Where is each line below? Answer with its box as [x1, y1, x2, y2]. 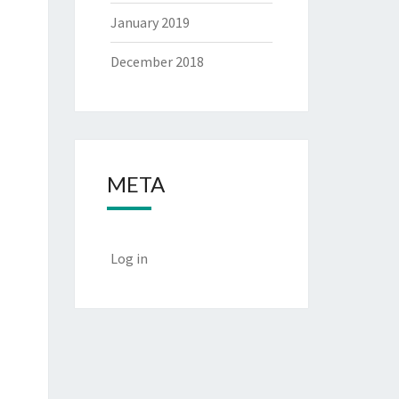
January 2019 [110, 13, 190, 31]
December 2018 [110, 53, 204, 70]
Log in [110, 249, 148, 267]
